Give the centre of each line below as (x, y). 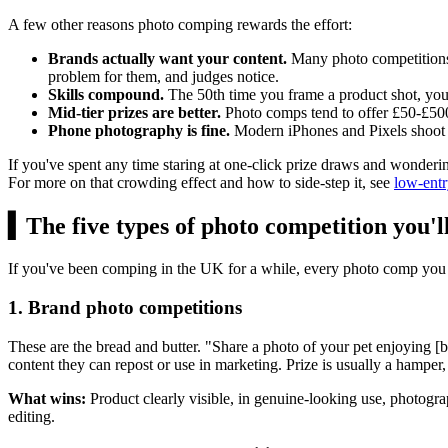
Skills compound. (106, 95)
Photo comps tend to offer (306, 113)
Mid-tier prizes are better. (134, 113)
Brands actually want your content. (167, 59)
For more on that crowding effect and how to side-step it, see (201, 183)
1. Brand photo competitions (125, 307)
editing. (31, 416)
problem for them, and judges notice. (163, 77)
